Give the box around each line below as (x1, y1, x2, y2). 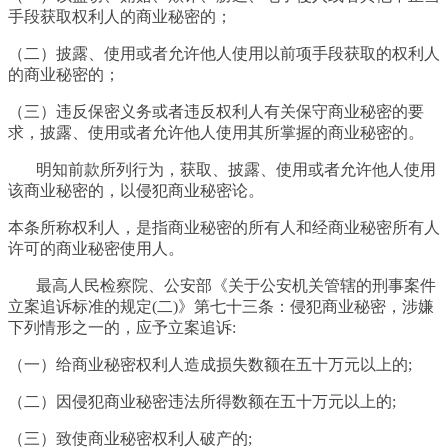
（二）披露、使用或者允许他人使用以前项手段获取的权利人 (8, 45, 440, 63)
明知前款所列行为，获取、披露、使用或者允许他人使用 (8, 161, 436, 179)
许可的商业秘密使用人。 (8, 240, 184, 258)
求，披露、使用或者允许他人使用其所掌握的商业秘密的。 (8, 124, 424, 142)
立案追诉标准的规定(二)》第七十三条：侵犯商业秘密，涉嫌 (8, 298, 434, 316)
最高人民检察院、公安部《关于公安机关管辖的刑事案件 (8, 277, 436, 295)
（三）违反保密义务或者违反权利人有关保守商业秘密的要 (8, 103, 424, 121)
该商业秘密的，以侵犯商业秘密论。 (8, 182, 264, 200)
